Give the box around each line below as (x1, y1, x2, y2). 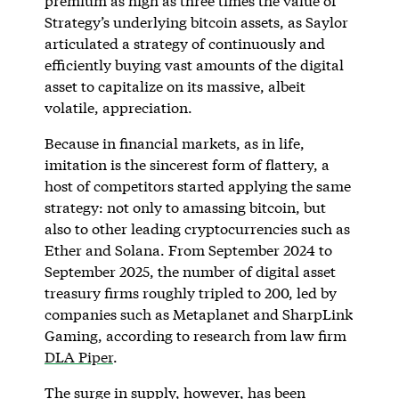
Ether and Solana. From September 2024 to (44, 240, 332, 259)
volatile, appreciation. (44, 97, 196, 117)
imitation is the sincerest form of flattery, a (44, 154, 330, 174)
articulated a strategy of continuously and (44, 33, 325, 53)
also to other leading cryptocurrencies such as (44, 218, 350, 238)
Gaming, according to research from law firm (44, 325, 346, 345)
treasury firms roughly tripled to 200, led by (44, 282, 337, 302)
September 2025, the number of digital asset (44, 261, 336, 281)
